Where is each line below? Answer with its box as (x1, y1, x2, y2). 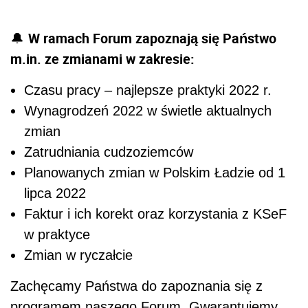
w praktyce (24, 226, 90, 242)
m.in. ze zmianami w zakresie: (10, 49, 195, 68)
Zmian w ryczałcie (24, 247, 133, 263)
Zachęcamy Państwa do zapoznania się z (10, 278, 263, 294)
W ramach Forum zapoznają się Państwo (28, 28, 276, 47)
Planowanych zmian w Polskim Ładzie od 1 (24, 164, 285, 180)
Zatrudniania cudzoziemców (24, 144, 193, 159)
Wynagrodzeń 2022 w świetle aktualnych (24, 102, 272, 118)
